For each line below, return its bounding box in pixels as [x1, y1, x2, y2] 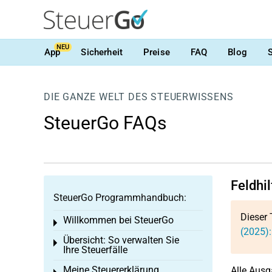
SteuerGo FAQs [44, 112, 166, 134]
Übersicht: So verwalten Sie [63, 234, 179, 246]
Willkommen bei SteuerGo [63, 214, 174, 226]
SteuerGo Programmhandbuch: [53, 192, 186, 203]
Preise [143, 46, 170, 58]
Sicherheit [81, 46, 123, 58]
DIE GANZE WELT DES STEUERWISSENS [44, 91, 234, 103]
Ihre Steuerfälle [63, 244, 127, 256]
